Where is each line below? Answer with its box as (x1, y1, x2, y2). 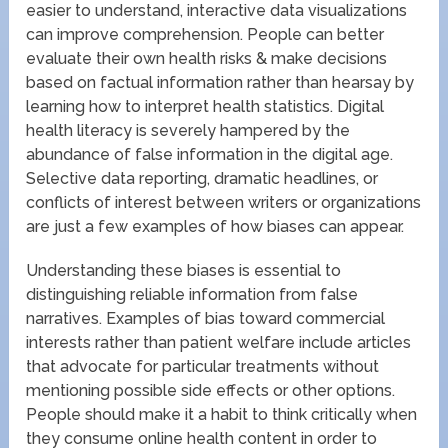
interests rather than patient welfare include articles (26, 332, 412, 352)
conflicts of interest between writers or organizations (26, 192, 422, 212)
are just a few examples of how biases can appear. (26, 216, 405, 236)
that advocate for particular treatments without (26, 356, 380, 376)
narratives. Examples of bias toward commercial (26, 308, 386, 328)
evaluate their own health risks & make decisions (26, 48, 388, 68)
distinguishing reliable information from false (26, 284, 359, 304)
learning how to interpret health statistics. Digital (26, 96, 385, 116)
